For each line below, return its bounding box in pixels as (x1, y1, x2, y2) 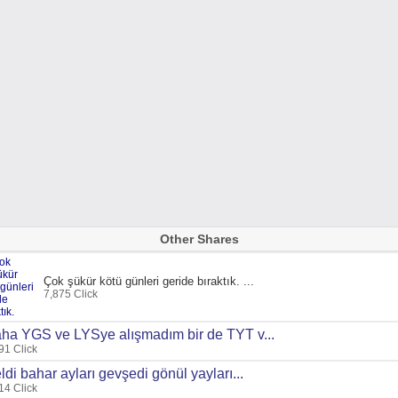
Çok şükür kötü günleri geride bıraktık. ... (44, 274, 254, 288)
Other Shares (159, 232, 239, 246)
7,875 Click (44, 287, 98, 300)
